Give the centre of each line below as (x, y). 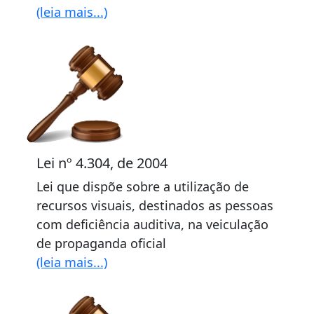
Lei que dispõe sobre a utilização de (143, 186)
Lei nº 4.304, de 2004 (102, 163)
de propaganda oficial (101, 243)
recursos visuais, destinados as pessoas (155, 205)
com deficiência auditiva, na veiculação (152, 224)
